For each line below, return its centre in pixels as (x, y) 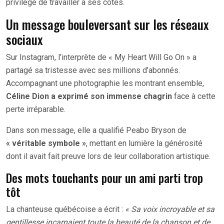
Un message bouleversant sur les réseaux (107, 24)
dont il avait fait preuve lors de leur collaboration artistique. (108, 156)
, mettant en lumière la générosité (144, 143)
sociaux (24, 39)
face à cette (194, 96)
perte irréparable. (36, 109)
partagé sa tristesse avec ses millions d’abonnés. (93, 70)
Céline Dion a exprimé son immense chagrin (89, 96)
